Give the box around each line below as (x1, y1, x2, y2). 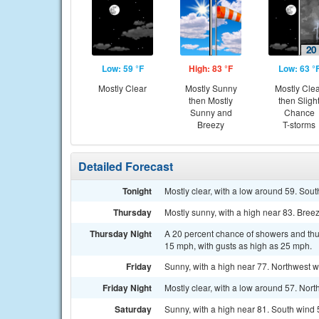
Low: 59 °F (101, 62, 144, 75)
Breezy (197, 118, 224, 130)
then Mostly (189, 94, 233, 106)
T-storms (283, 118, 315, 130)
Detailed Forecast (78, 158, 173, 174)
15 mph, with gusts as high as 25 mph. (164, 239, 312, 251)
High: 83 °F (189, 62, 233, 75)
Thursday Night (90, 227, 152, 240)
